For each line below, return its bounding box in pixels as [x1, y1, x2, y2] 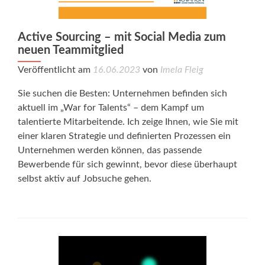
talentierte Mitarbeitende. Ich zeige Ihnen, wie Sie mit [18, 117, 238, 127]
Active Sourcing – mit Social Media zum [18, 31, 226, 43]
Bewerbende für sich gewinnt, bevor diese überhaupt [18, 160, 237, 169]
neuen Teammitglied [18, 44, 124, 56]
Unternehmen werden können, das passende [18, 146, 202, 155]
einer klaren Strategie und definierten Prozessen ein [18, 131, 231, 141]
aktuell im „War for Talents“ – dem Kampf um [18, 103, 204, 112]
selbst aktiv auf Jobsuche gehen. [18, 174, 151, 183]
